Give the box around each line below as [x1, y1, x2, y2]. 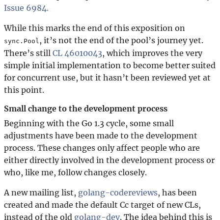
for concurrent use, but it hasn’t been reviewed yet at [4, 72, 211, 82]
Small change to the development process [4, 103, 167, 113]
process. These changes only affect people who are [4, 142, 200, 153]
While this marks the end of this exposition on [4, 23, 185, 33]
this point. [4, 84, 44, 95]
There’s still [4, 48, 53, 58]
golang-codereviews [78, 187, 158, 197]
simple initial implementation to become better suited [4, 60, 216, 70]
